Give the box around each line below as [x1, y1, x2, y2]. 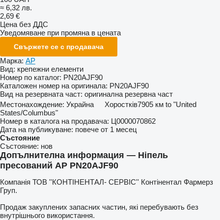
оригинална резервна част [84, 89, 173, 98]
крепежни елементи [17, 64, 83, 73]
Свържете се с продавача [14, 42, 104, 51]
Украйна [66, 100, 94, 109]
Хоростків [105, 100, 137, 109]
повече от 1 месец [75, 125, 137, 134]
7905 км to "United [137, 100, 196, 109]
